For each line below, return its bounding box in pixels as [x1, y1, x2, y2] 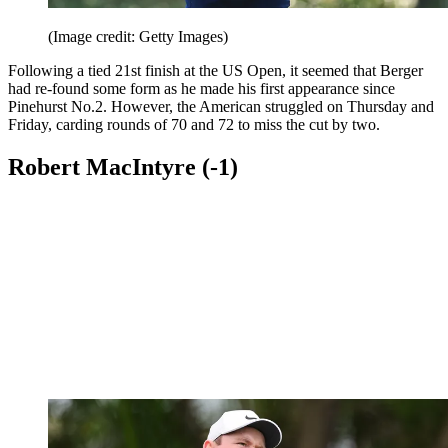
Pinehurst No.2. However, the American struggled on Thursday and [8, 362, 434, 380]
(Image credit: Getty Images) [48, 292, 228, 310]
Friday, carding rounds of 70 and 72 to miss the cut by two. [8, 380, 380, 398]
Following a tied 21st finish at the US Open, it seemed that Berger [8, 326, 423, 344]
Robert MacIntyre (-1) [8, 418, 238, 445]
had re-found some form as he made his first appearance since [8, 344, 395, 362]
